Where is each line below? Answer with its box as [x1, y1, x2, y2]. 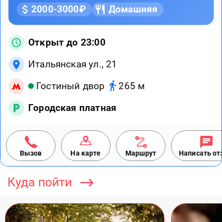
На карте [70, 149, 101, 157]
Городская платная [28, 102, 117, 113]
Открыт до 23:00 [28, 36, 106, 48]
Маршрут [125, 149, 157, 157]
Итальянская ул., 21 [28, 58, 117, 70]
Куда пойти [7, 174, 72, 189]
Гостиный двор [36, 80, 105, 92]
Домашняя [108, 3, 158, 15]
